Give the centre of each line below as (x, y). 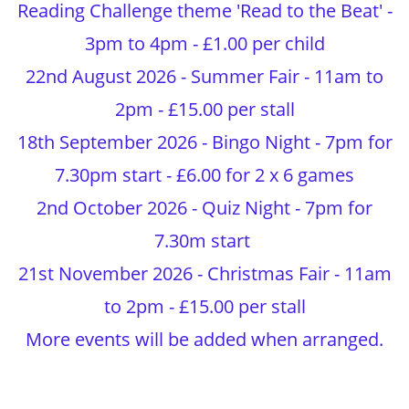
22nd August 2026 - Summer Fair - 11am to (204, 76)
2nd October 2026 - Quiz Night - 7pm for (204, 208)
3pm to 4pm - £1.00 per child (204, 43)
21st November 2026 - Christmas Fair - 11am (204, 273)
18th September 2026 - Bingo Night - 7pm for (204, 142)
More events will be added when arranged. (204, 339)
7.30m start (204, 241)
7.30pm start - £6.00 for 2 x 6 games (204, 175)
